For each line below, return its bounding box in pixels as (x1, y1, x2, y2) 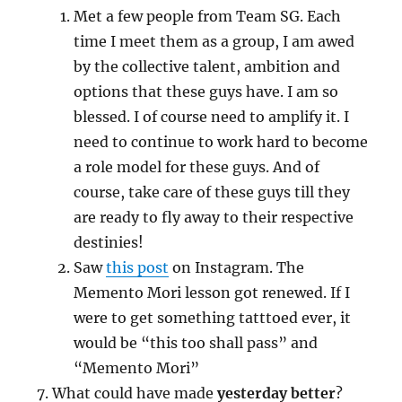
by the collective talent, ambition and (74, 57, 341, 75)
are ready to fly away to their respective (74, 208, 354, 226)
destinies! (74, 233, 144, 251)
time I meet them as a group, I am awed (74, 32, 355, 50)
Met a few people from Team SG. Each (74, 7, 342, 25)
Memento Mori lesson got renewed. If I (74, 284, 351, 301)
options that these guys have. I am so (74, 83, 339, 100)
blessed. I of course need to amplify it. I (74, 108, 350, 126)
